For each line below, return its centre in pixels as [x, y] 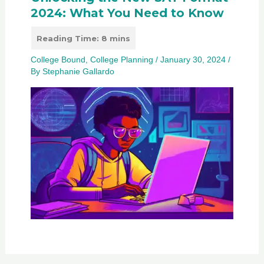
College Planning [121, 60]
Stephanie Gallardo [78, 72]
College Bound [58, 60]
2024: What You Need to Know [127, 13]
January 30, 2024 [194, 60]
